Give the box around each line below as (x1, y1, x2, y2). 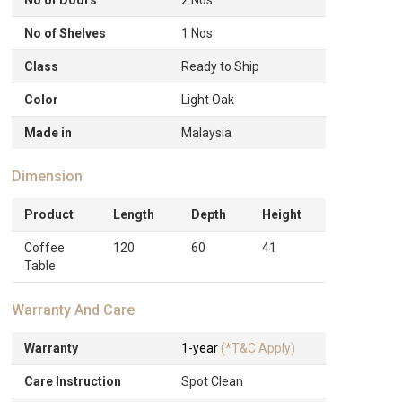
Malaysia (181, 125, 232, 140)
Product (24, 206, 74, 222)
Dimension (12, 167, 83, 185)
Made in (24, 125, 73, 140)
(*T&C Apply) (221, 340, 296, 355)
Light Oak (181, 92, 235, 107)
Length (113, 206, 155, 222)
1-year (181, 340, 222, 355)
